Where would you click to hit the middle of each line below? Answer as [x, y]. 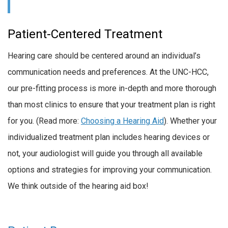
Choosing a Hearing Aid [122, 121]
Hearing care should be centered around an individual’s [104, 56]
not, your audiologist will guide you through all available [105, 154]
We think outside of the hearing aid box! [78, 186]
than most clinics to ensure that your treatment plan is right [111, 105]
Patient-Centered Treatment [85, 34]
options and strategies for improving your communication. [110, 170]
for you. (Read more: [44, 121]
